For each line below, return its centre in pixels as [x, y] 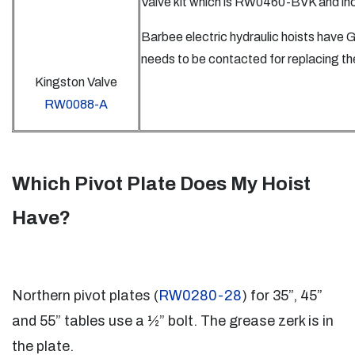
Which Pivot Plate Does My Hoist [161, 183]
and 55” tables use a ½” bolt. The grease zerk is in [173, 321]
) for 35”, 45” [282, 295]
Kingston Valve [76, 82]
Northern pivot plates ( [85, 295]
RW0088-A [76, 105]
